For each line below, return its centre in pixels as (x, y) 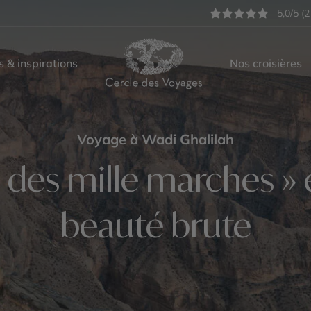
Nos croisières (266, 64)
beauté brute (155, 225)
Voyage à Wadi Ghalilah (155, 139)
